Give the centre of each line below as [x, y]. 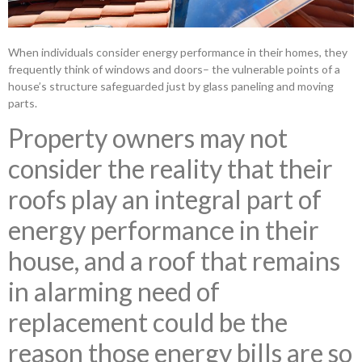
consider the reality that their [170, 169]
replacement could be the [148, 322]
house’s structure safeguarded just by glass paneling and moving [171, 86]
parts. [23, 103]
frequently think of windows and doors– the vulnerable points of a [174, 69]
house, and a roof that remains [174, 261]
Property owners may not [148, 138]
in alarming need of [114, 292]
